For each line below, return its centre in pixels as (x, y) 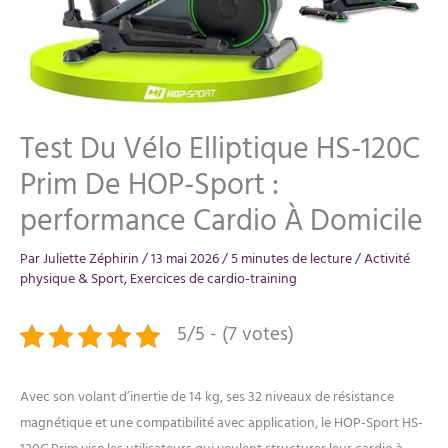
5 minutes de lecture (291, 259)
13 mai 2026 (186, 259)
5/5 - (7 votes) (235, 335)
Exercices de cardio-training (213, 279)
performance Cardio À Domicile (221, 222)
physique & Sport (72, 279)
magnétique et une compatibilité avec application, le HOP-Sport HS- (221, 423)
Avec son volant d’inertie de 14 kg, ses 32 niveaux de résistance (207, 397)
